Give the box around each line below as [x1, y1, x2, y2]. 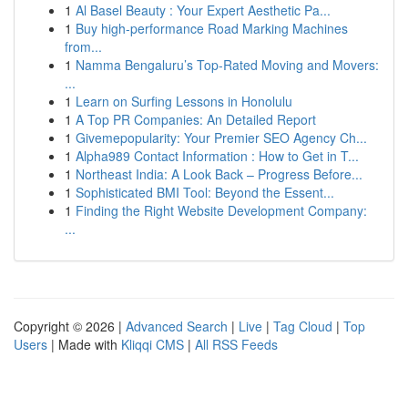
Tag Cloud [273, 317, 332, 335]
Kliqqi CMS [121, 335, 184, 353]
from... [65, 37, 102, 56]
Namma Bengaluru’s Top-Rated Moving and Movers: [76, 56, 379, 74]
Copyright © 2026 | [14, 317, 126, 335]
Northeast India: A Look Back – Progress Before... [76, 165, 362, 183]
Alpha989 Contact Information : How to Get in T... [76, 147, 359, 165]
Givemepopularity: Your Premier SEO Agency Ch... [76, 128, 367, 147]
